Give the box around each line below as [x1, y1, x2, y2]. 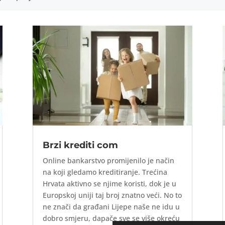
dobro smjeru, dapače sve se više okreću [42, 213, 180, 223]
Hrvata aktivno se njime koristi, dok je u [42, 179, 176, 189]
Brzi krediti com [42, 140, 118, 151]
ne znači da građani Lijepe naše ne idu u [42, 202, 180, 212]
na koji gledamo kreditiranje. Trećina [42, 167, 167, 177]
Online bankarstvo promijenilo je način [42, 156, 174, 166]
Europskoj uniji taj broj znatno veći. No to [42, 190, 182, 200]
